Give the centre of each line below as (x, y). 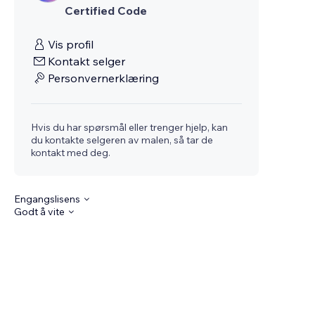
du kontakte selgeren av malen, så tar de (122, 140)
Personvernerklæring (104, 78)
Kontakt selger (87, 61)
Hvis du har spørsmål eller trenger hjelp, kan (130, 127)
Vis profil (71, 44)
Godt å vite (40, 212)
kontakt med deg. (71, 153)
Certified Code (106, 11)
